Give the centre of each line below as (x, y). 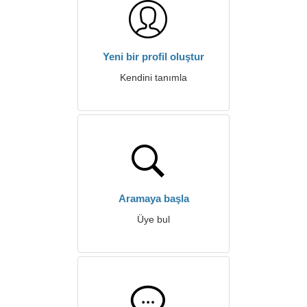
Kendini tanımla (153, 77)
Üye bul (153, 219)
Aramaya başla (153, 198)
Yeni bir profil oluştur (153, 57)
